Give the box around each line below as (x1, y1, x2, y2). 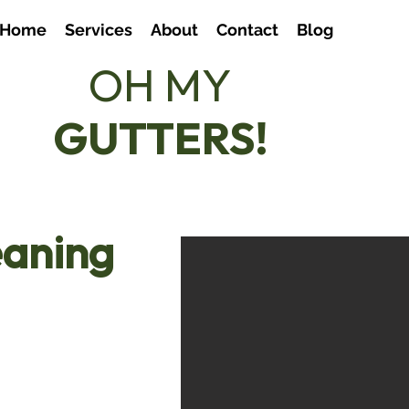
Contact (216, 20, 278, 39)
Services (65, 20, 132, 39)
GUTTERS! (52, 117, 268, 164)
